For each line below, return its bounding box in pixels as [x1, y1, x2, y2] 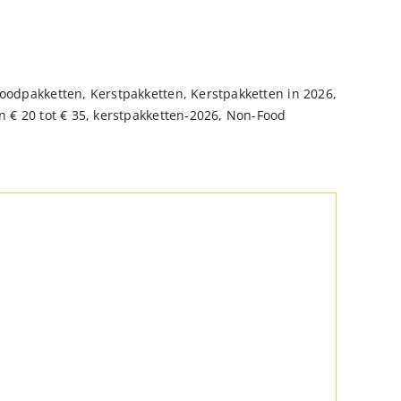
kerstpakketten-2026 [93, 107, 219, 124]
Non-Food [226, 107, 286, 124]
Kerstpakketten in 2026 [191, 85, 333, 102]
